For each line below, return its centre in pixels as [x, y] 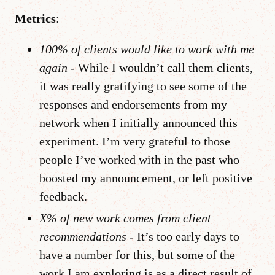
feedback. [63, 196]
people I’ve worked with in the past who [139, 159]
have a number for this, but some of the [137, 254]
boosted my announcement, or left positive [146, 178]
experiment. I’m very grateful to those [135, 141]
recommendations [83, 236]
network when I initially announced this [138, 122]
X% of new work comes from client [125, 218]
